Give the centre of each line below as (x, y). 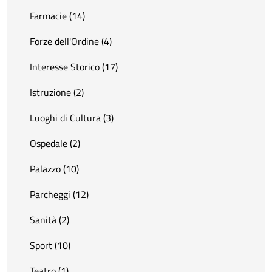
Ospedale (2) (55, 143)
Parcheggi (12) (59, 194)
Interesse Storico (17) (74, 66)
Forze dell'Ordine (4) (71, 41)
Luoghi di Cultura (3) (72, 117)
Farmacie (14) (57, 15)
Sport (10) (50, 245)
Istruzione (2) (57, 92)
